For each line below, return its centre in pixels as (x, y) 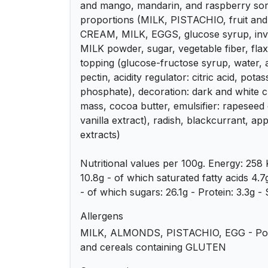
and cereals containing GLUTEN (153, 247)
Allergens (102, 216)
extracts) (100, 135)
